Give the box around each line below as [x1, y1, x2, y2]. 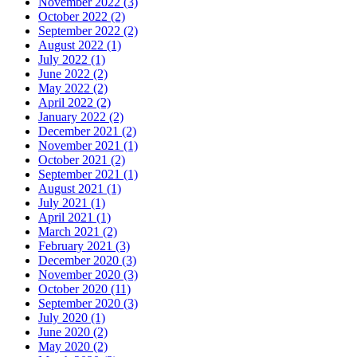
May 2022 [38, 80, 93, 95]
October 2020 [38, 281, 111, 296]
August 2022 [38, 37, 107, 52]
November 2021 [38, 138, 124, 152]
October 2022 [38, 9, 111, 23]
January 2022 [38, 109, 109, 124]
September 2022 [38, 23, 124, 37]
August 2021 [38, 181, 107, 195]
